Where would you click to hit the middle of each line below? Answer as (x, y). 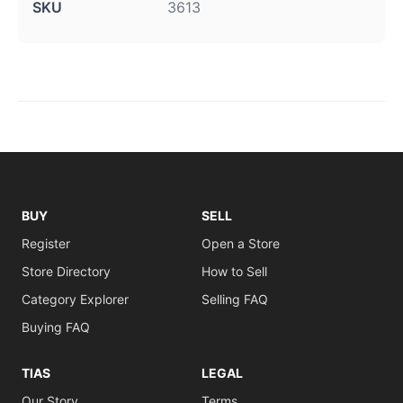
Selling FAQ (235, 299)
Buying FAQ (56, 327)
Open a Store (241, 243)
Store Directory (66, 271)
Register (46, 243)
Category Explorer (75, 299)
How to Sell (234, 271)
